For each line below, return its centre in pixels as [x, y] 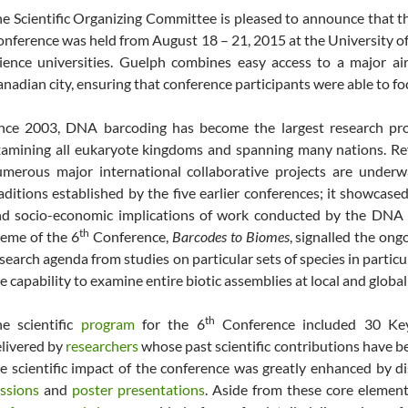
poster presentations [138, 389]
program [107, 324]
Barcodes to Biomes [230, 236]
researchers [102, 346]
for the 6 [169, 324]
